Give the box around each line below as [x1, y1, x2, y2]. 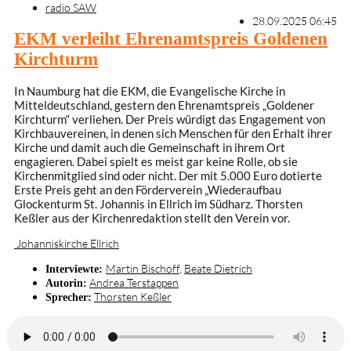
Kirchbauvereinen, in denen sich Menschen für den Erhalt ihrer [14, 126, 332, 141]
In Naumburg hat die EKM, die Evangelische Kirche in [14, 84, 285, 99]
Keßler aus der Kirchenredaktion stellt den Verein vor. [14, 211, 290, 226]
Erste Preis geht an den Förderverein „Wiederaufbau [14, 183, 281, 197]
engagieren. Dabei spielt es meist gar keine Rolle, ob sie [14, 154, 298, 169]
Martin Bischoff [106, 262, 179, 276]
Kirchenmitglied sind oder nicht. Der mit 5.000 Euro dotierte [14, 168, 322, 183]
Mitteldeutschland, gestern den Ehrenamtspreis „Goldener [14, 98, 314, 113]
